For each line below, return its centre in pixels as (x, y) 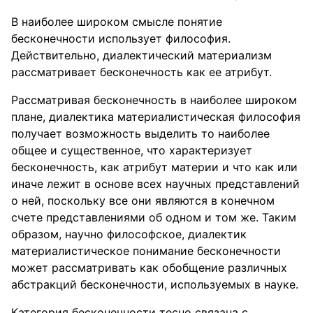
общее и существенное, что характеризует (132, 150)
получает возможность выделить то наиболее (140, 133)
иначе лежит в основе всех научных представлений (155, 184)
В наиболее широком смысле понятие (117, 22)
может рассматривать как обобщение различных (149, 268)
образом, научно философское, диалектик (129, 234)
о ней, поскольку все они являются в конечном (143, 201)
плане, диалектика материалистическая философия (156, 117)
